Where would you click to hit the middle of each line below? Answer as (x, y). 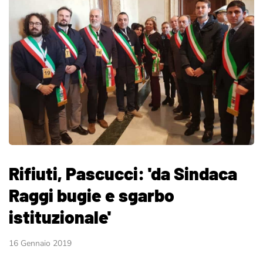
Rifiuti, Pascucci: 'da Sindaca (123, 173)
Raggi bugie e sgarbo (92, 195)
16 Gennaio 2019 (40, 243)
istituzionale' (60, 216)
